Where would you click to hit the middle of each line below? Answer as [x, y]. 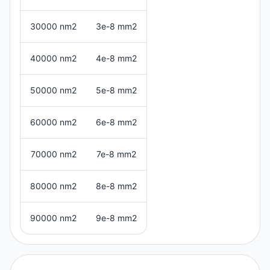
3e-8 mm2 [116, 26]
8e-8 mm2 [116, 186]
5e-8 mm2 [116, 90]
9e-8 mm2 [116, 218]
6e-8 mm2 [116, 122]
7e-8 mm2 [116, 154]
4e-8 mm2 [116, 58]
